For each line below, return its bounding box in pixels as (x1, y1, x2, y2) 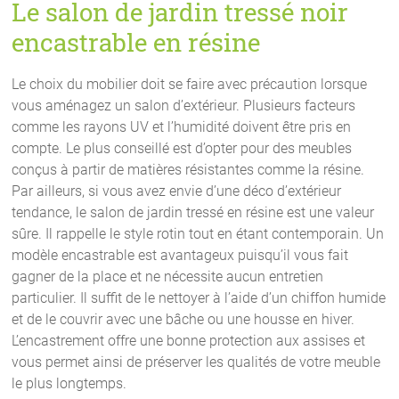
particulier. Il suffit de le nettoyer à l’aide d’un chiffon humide (12, 289, 387, 306)
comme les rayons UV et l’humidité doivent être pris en (12, 118, 352, 135)
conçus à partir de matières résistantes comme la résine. (12, 160, 365, 178)
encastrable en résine (12, 25, 261, 59)
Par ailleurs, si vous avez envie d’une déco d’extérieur (12, 182, 342, 199)
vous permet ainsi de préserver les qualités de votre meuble (12, 353, 381, 370)
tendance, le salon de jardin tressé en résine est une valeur (12, 203, 375, 221)
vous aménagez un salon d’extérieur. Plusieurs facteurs (12, 96, 356, 114)
